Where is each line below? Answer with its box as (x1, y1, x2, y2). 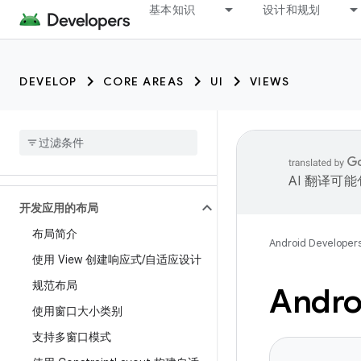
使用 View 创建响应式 (32, 252, 142, 267)
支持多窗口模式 (32, 330, 111, 344)
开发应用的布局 (19, 201, 98, 215)
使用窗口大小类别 (32, 304, 122, 318)
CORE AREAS (102, 74, 185, 89)
